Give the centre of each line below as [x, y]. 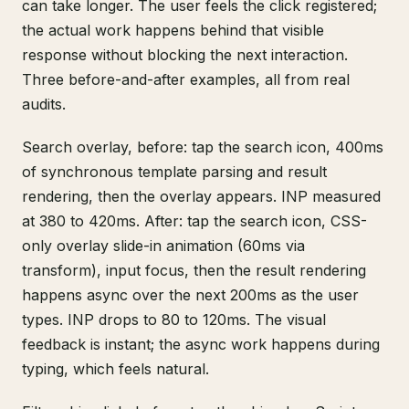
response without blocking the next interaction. [185, 55]
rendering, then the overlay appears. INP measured [201, 196]
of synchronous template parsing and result [174, 172]
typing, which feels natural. [115, 369]
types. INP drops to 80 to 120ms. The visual [174, 320]
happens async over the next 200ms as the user [190, 295]
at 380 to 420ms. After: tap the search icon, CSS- [194, 221]
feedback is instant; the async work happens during [201, 344]
